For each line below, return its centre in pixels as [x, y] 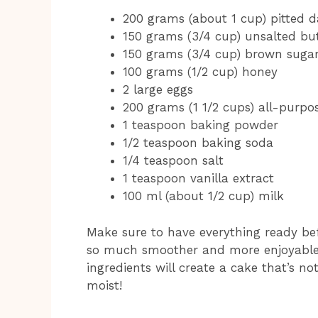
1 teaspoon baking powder [201, 125]
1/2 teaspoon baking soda [198, 143]
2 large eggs [158, 90]
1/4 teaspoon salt [173, 161]
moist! [104, 285]
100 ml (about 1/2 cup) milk [203, 196]
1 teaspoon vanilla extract [198, 179]
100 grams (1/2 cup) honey [200, 72]
